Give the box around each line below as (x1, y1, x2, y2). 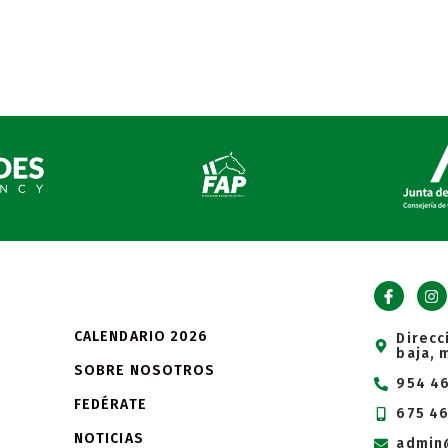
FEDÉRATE (73, 396, 147, 414)
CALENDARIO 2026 (73, 328, 209, 346)
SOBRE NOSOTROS (73, 362, 216, 380)
